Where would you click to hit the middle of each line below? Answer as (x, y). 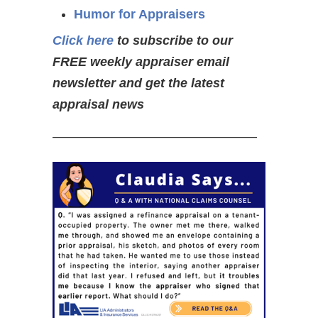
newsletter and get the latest (138, 83)
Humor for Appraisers (139, 14)
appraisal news (98, 104)
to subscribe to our (173, 40)
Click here (83, 40)
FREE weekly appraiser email (141, 62)
